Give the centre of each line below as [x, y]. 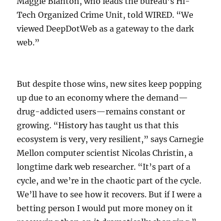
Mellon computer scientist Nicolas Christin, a [105, 153]
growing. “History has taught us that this [98, 125]
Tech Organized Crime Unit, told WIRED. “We [105, 15]
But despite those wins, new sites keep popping [110, 84]
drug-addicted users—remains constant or [101, 111]
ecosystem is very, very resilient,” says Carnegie [110, 139]
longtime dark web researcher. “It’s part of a [104, 166]
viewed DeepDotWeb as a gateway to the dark [106, 28]
